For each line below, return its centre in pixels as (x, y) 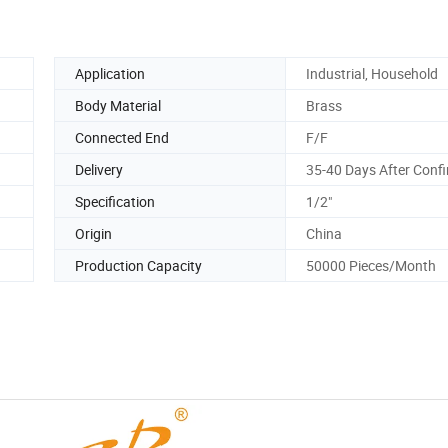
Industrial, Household (372, 73)
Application (110, 73)
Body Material (118, 105)
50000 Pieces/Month (371, 265)
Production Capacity (138, 265)
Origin (93, 233)
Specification (115, 201)
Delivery (99, 169)
